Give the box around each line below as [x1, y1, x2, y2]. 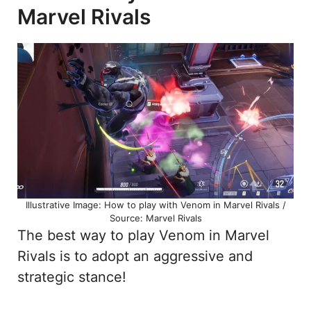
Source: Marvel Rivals [109, 212, 202, 224]
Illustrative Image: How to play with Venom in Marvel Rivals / [25, 199, 286, 210]
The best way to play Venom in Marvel [17, 226, 269, 244]
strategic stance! [17, 268, 126, 285]
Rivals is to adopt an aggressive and [17, 247, 253, 264]
